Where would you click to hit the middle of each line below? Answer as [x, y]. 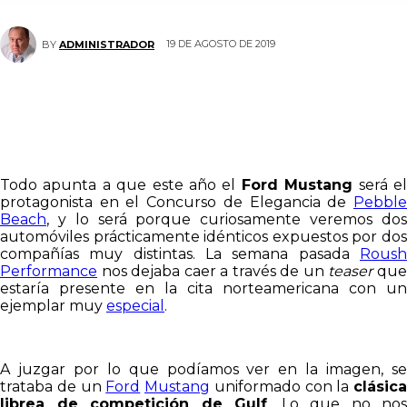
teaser [353, 271]
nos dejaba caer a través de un [213, 271]
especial [135, 306]
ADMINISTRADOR [107, 45]
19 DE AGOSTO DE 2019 [221, 44]
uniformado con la [282, 387]
